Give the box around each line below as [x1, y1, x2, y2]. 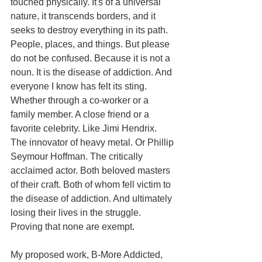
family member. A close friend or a [11, 109, 151, 119]
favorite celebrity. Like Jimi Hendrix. [11, 123, 159, 133]
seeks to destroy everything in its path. [11, 25, 170, 35]
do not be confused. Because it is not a [11, 53, 173, 63]
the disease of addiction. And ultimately [11, 193, 174, 204]
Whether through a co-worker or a [11, 95, 151, 105]
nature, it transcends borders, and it [11, 11, 158, 21]
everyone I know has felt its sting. [11, 81, 149, 91]
